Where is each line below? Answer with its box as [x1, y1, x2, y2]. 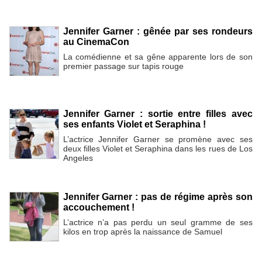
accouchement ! [63, 202, 135, 212]
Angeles [63, 153, 93, 163]
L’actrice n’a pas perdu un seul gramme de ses [63, 217, 253, 227]
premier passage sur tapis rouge [63, 61, 184, 71]
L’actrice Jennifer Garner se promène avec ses [63, 135, 253, 144]
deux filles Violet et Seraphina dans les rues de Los [63, 144, 253, 154]
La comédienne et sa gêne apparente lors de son [63, 52, 253, 62]
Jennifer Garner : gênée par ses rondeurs [63, 26, 253, 37]
